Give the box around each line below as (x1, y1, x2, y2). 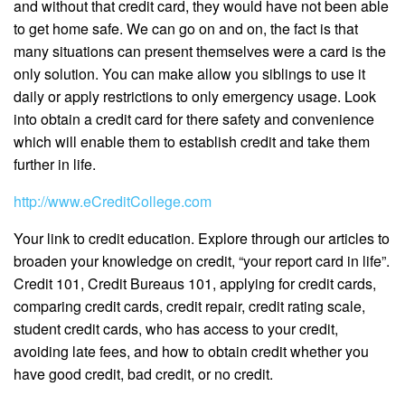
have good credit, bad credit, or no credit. (14, 363, 273, 385)
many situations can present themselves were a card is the (14, 41, 386, 62)
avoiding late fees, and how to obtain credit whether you (14, 341, 369, 363)
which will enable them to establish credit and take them (14, 131, 370, 153)
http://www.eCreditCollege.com (14, 191, 212, 212)
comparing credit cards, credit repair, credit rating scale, (14, 296, 365, 317)
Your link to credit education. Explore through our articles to (14, 228, 390, 250)
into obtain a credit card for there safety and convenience (14, 108, 374, 130)
